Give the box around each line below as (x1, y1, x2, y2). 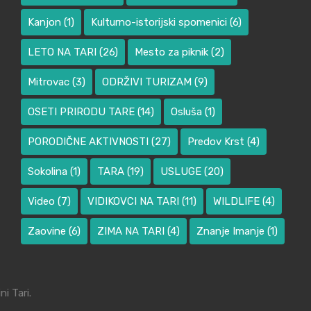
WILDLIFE (213, 195, 260, 208)
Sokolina (28, 165, 68, 178)
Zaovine (28, 225, 67, 238)
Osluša (171, 106, 203, 119)
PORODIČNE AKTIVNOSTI (28, 135, 149, 149)
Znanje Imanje (196, 225, 265, 238)
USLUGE (160, 165, 202, 178)
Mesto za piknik (135, 46, 209, 59)
